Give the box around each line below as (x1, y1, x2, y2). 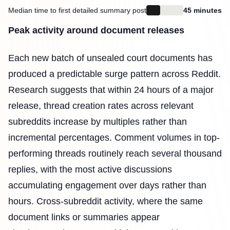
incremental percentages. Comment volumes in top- (8, 132, 220, 143)
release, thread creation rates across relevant (8, 100, 194, 111)
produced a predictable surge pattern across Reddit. (8, 68, 221, 79)
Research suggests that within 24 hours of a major (8, 84, 214, 95)
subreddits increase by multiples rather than (8, 116, 187, 127)
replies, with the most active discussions (8, 164, 172, 175)
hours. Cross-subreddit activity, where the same (8, 196, 203, 206)
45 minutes (183, 6, 222, 15)
